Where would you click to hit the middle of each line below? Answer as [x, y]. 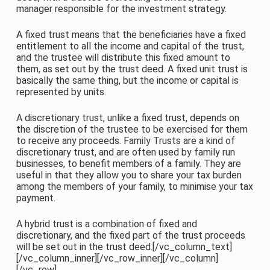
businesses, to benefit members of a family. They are [128, 163]
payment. [36, 198]
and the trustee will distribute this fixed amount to [123, 57]
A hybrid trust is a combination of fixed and [106, 224]
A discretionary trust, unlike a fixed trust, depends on [127, 118]
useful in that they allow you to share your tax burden [129, 175]
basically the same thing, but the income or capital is [127, 80]
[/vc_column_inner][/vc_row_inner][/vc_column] [117, 258]
